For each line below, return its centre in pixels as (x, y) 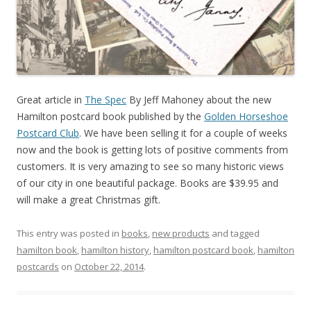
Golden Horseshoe (246, 116)
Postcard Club (48, 133)
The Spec (106, 99)
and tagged (235, 233)
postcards (38, 266)
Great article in (51, 99)
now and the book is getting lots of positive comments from (152, 149)
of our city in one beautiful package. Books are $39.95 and (148, 183)
